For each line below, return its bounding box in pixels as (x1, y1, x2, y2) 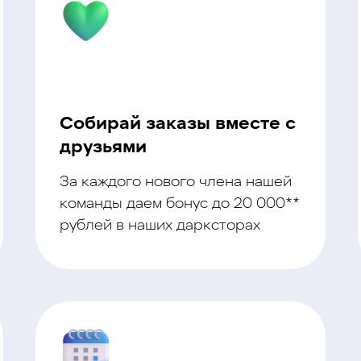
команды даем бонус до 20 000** (60, 197, 299, 212)
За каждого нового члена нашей (60, 175, 292, 190)
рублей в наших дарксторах (60, 218, 260, 234)
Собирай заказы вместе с (60, 115, 296, 134)
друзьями (60, 139, 147, 157)
